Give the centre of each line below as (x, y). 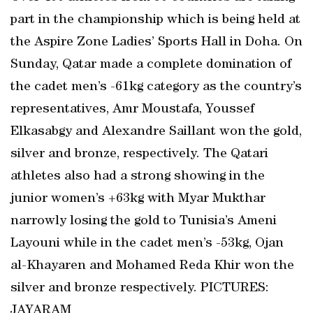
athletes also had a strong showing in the (138, 177)
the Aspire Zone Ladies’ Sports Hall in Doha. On (156, 43)
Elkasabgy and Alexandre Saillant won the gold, (156, 132)
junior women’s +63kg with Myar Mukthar (138, 199)
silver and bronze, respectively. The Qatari (139, 154)
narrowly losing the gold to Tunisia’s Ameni (144, 221)
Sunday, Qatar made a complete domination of (151, 65)
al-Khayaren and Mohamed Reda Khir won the (152, 266)
